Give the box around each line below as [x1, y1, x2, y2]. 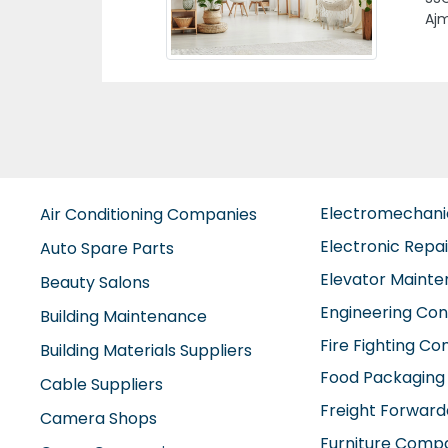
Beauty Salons [40, 288, 150, 311]
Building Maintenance [40, 322, 207, 345]
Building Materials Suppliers [40, 356, 252, 379]
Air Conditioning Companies [40, 220, 257, 243]
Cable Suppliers [40, 390, 163, 413]
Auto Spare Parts [40, 254, 174, 277]
